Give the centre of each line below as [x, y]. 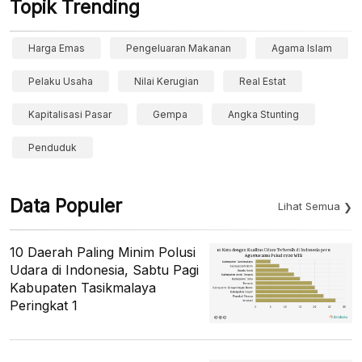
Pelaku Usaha [61, 81]
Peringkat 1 [44, 305]
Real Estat [263, 81]
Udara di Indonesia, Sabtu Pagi [104, 269]
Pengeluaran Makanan [178, 48]
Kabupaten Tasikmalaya [83, 287]
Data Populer [66, 206]
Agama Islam [302, 48]
